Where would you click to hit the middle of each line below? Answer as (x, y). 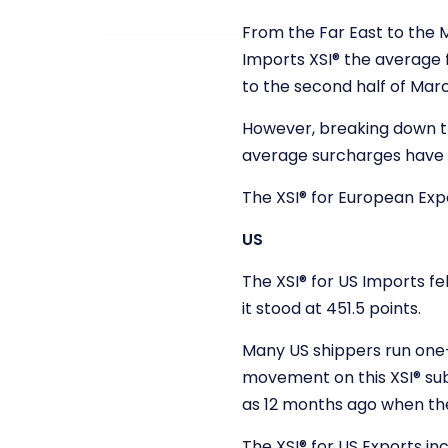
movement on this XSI (327, 377)
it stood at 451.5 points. (331, 308)
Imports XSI (287, 59)
